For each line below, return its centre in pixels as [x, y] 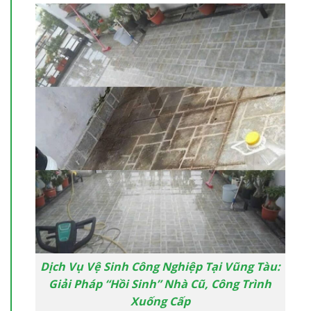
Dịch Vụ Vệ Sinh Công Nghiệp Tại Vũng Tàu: [160, 266]
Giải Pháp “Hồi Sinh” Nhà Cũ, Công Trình [160, 284]
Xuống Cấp [160, 301]
